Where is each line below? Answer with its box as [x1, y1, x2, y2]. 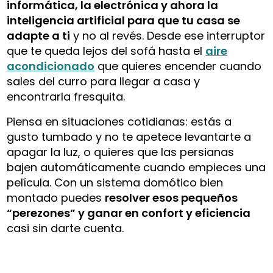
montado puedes [7, 190, 105, 205]
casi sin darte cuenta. [7, 220, 124, 236]
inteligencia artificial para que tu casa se [7, 12, 241, 28]
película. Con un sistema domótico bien [7, 174, 224, 190]
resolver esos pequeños [105, 190, 238, 205]
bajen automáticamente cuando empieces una [7, 159, 266, 175]
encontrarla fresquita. [7, 88, 126, 104]
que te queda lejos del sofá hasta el [7, 43, 206, 58]
